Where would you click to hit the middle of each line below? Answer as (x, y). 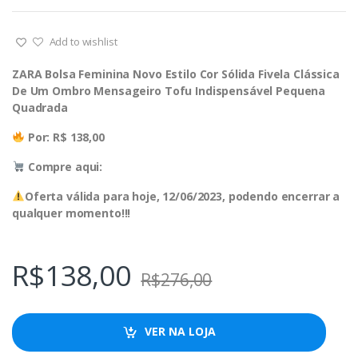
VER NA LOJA (181, 332)
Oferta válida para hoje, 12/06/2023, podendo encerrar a (182, 196)
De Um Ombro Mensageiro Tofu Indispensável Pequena (169, 90)
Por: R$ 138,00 (64, 137)
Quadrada (40, 107)
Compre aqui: (64, 166)
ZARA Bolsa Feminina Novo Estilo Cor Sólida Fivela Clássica (176, 74)
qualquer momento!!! (72, 213)
